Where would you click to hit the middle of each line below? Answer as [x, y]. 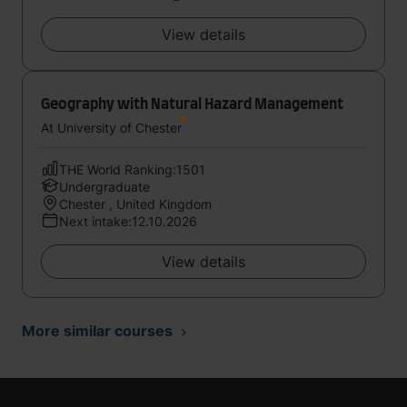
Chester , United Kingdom [135, 204]
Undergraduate [104, 187]
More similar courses [97, 331]
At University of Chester [111, 128]
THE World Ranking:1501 [132, 169]
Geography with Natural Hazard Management [192, 104]
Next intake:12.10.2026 [128, 221]
